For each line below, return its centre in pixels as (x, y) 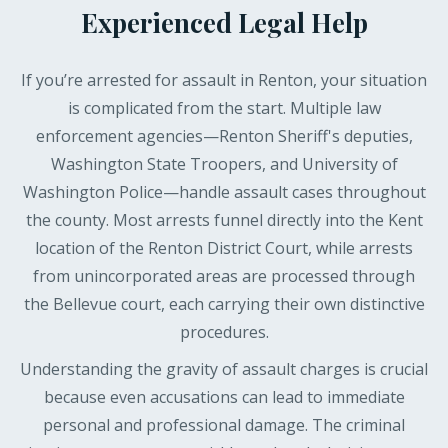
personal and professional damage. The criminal (224, 425)
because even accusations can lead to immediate (224, 397)
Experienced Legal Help (224, 22)
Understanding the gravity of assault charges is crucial (224, 369)
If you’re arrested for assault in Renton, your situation (224, 80)
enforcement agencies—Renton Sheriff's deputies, (224, 136)
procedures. (224, 332)
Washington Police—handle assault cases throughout (224, 192)
